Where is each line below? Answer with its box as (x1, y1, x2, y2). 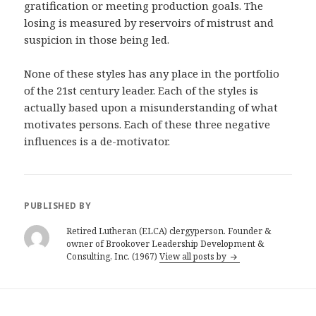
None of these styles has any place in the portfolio (24, 66, 280, 81)
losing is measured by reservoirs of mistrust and (24, 16, 274, 30)
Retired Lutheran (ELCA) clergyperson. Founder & (66, 225, 272, 238)
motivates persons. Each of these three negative (24, 117, 271, 132)
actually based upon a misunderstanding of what (24, 100, 279, 115)
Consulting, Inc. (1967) (66, 250, 160, 263)
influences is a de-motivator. (24, 134, 171, 149)
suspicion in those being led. (24, 32, 170, 47)
